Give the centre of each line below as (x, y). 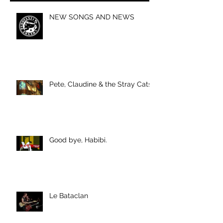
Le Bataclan (69, 195)
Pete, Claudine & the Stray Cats (101, 84)
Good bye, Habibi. (78, 140)
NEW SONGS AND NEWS (92, 17)
